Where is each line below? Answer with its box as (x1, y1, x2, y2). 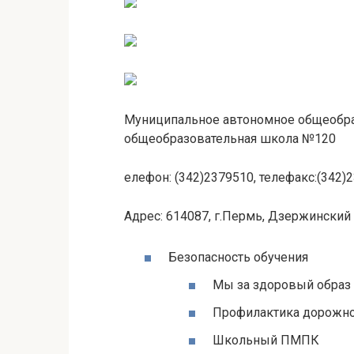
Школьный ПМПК (213, 333, 319, 348)
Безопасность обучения (168, 249, 308, 265)
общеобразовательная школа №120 (124, 131, 336, 147)
